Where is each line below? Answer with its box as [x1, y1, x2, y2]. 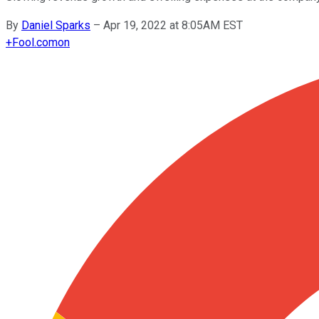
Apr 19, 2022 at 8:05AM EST [103, 18, 243, 32]
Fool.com [12, 35, 58, 49]
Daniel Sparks [21, 18, 90, 32]
